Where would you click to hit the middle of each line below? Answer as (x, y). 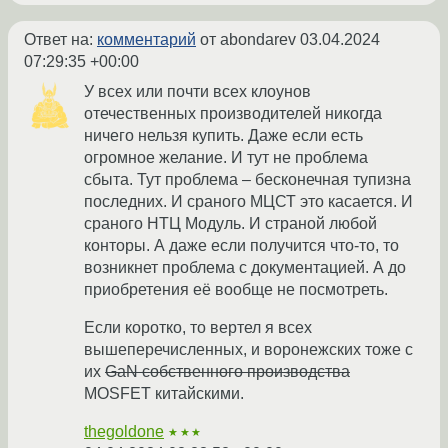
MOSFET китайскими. (164, 393)
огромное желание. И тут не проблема (226, 157)
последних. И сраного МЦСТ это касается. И (248, 201)
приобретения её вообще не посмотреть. (236, 289)
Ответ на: (60, 39)
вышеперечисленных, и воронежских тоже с (248, 349)
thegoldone (124, 431)
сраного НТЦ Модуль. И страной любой (230, 223)
